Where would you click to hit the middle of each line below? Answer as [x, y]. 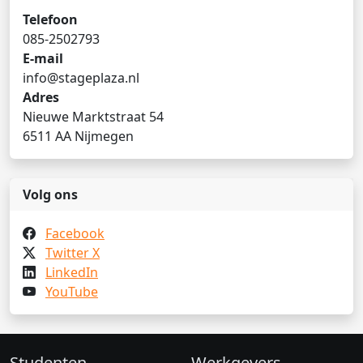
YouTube [72, 292]
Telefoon [50, 19]
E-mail [43, 58]
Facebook [75, 233]
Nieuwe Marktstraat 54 [93, 117]
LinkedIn [72, 272]
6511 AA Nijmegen [78, 136]
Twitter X [73, 253]
